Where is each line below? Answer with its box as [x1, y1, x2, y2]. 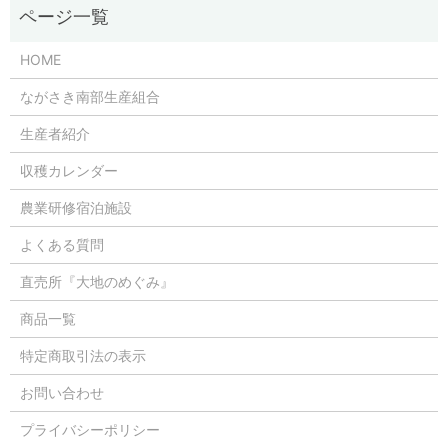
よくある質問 [19, 236, 104, 254]
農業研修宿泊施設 [19, 199, 132, 217]
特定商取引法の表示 [19, 347, 146, 365]
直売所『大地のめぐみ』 [19, 273, 174, 291]
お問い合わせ [19, 384, 104, 402]
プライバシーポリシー [19, 421, 160, 439]
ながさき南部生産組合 [19, 88, 160, 106]
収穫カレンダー [19, 162, 118, 180]
